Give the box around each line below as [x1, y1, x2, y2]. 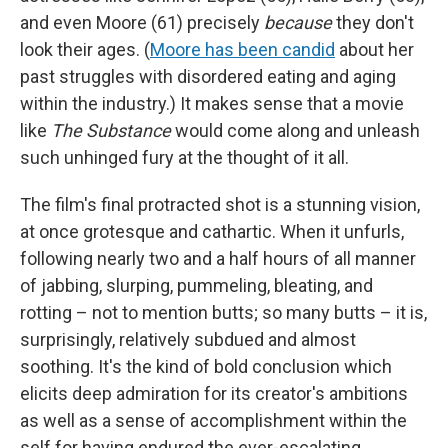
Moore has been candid [150, 38, 335, 60]
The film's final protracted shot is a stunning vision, [20, 193, 420, 215]
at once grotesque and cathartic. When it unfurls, [20, 220, 404, 242]
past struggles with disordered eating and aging [20, 65, 396, 87]
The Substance [51, 119, 175, 141]
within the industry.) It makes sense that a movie [20, 92, 404, 114]
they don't [332, 11, 414, 33]
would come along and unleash [175, 119, 420, 141]
